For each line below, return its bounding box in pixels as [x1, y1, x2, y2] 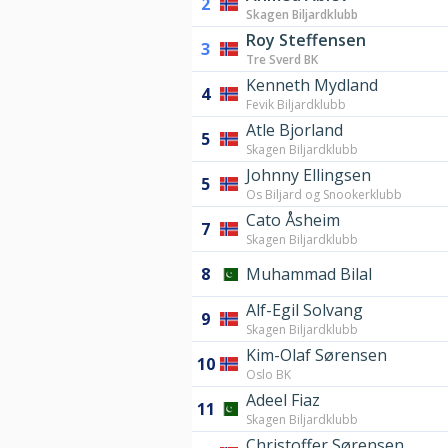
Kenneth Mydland [246, 74, 378, 97]
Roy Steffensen [246, 29, 366, 52]
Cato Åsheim [246, 209, 340, 232]
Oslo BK [246, 366, 291, 384]
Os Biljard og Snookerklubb [246, 186, 402, 204]
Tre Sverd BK [246, 51, 318, 69]
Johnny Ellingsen [246, 164, 371, 187]
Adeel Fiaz [246, 389, 320, 412]
